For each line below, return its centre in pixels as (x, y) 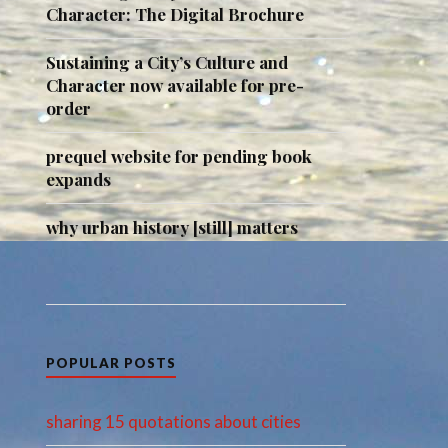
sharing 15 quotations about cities (174, 422)
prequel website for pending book (179, 155)
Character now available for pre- (175, 84)
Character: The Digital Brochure (175, 13)
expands (79, 178)
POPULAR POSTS (111, 363)
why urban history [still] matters (172, 226)
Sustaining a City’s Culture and (167, 61)
